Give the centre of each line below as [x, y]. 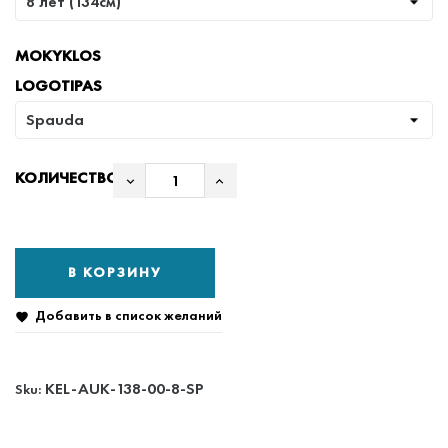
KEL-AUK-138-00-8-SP [124, 388]
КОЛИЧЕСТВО [67, 177]
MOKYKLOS [58, 55]
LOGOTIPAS [58, 85]
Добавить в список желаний [128, 314]
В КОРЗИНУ [115, 272]
